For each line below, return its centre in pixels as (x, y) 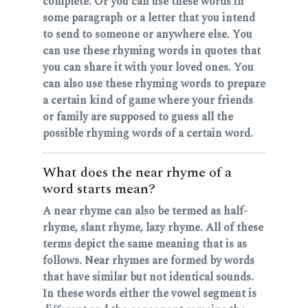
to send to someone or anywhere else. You (147, 35)
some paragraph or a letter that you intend (149, 18)
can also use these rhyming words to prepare (154, 84)
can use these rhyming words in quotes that (152, 51)
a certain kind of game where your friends (148, 101)
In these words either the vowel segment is (150, 294)
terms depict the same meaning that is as (145, 244)
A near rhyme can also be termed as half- (145, 211)
